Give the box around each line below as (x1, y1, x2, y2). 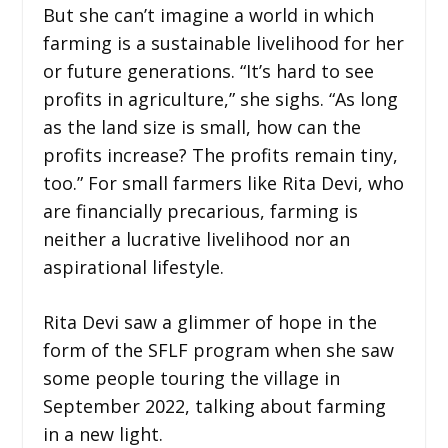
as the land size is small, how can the (42, 114, 361, 139)
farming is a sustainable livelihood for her (42, 30, 404, 55)
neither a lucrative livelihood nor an (42, 226, 350, 251)
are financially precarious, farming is (42, 198, 358, 223)
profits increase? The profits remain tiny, (42, 142, 398, 167)
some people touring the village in (42, 365, 340, 390)
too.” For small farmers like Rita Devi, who (42, 170, 404, 195)
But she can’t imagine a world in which (42, 2, 374, 27)
